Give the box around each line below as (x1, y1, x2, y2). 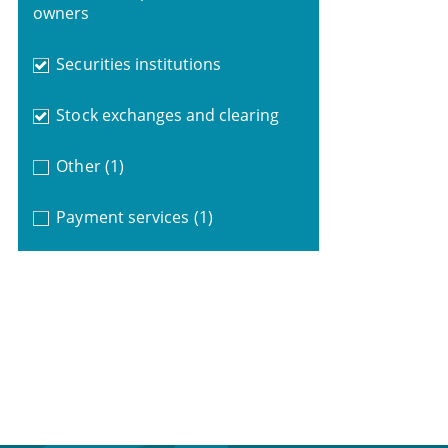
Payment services (56, 205, 189, 228)
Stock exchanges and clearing (56, 103, 280, 126)
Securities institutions (56, 52, 222, 75)
